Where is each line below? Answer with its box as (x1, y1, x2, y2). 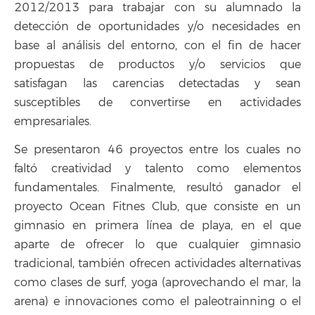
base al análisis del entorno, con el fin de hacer (14, 38, 301, 53)
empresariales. (14, 114, 91, 129)
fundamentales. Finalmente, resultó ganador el (14, 181, 301, 195)
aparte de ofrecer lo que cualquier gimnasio (14, 238, 301, 252)
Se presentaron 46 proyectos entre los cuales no (14, 143, 301, 157)
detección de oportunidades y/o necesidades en (14, 19, 301, 34)
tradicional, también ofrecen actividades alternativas (14, 257, 301, 271)
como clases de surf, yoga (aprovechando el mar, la (14, 276, 301, 290)
